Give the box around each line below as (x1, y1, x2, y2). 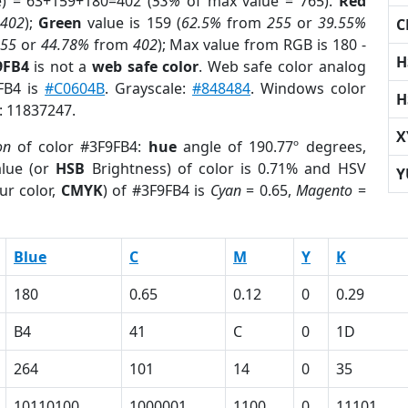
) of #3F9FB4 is (102, 180, 210, 200)
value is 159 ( (82, 13, 181, 33)
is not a (28, 56, 93, 76)
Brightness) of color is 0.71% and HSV (85, 158, 366, 178)
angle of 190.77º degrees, (176, 137, 366, 157)
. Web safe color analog (199, 56, 366, 76)
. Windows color (250, 78, 366, 98)
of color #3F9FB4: (10, 137, 148, 157)
